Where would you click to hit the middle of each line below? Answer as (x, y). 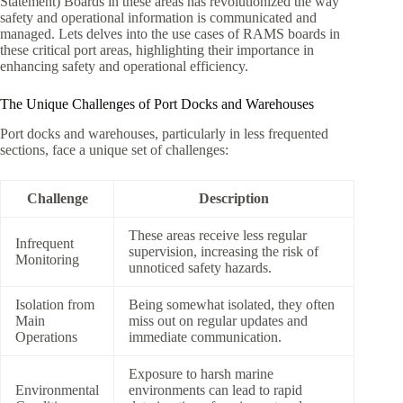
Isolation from (55, 304)
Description (234, 198)
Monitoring (47, 259)
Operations (46, 336)
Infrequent (45, 243)
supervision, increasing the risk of (224, 251)
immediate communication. (205, 336)
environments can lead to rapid (215, 390)
